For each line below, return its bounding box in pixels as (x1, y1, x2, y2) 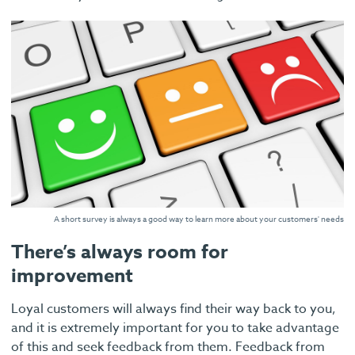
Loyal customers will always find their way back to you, (11, 300, 336, 319)
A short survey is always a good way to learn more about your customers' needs (54, 213, 344, 225)
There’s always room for (11, 239, 228, 267)
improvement (11, 262, 133, 291)
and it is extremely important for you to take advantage (11, 319, 339, 338)
